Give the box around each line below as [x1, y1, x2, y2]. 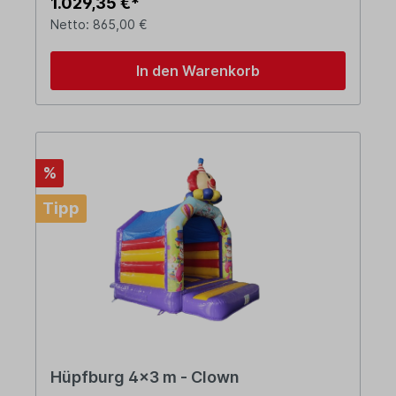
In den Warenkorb [136, 62, 260, 80]
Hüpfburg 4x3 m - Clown [50, 368, 240, 387]
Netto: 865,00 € [50, 17, 148, 33]
